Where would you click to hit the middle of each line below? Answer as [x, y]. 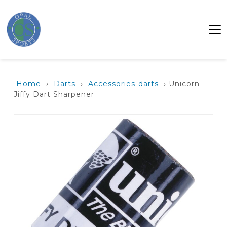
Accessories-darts [123, 84]
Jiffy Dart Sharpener [54, 94]
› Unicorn [180, 84]
